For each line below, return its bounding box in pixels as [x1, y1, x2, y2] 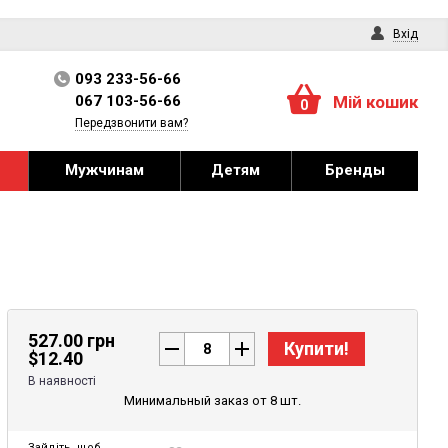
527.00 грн [28, 330, 116, 351]
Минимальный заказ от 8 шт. [124, 393, 302, 408]
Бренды [324, 161, 385, 179]
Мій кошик [333, 92, 418, 112]
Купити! [284, 338, 350, 359]
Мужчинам [64, 161, 144, 179]
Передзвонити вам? [74, 116, 188, 130]
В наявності [28, 374, 97, 388]
